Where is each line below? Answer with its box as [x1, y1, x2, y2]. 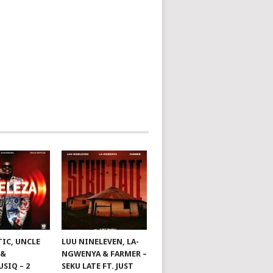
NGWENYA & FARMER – [62, 249, 147, 258]
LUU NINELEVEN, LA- [62, 237, 140, 246]
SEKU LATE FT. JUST [62, 261, 134, 271]
